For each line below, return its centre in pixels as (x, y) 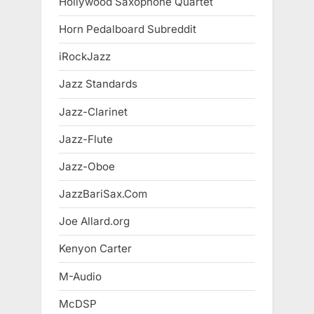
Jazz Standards (98, 84)
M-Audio (80, 276)
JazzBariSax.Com (103, 194)
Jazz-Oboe (87, 166)
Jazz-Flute (86, 139)
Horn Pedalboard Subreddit (128, 29)
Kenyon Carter (95, 249)
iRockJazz (85, 57)
